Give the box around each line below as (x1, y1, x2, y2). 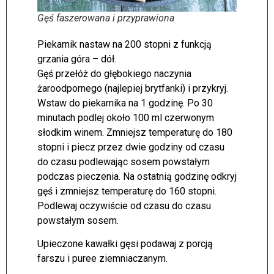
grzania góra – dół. (37, 53, 116, 65)
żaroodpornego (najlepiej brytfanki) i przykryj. (37, 82, 228, 94)
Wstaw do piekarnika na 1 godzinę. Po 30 (37, 97, 213, 109)
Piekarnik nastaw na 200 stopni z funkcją (37, 38, 212, 50)
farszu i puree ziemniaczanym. (37, 253, 168, 265)
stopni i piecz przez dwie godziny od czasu (37, 141, 224, 153)
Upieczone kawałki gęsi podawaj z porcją (37, 238, 213, 250)
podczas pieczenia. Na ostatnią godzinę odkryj (37, 170, 237, 182)
